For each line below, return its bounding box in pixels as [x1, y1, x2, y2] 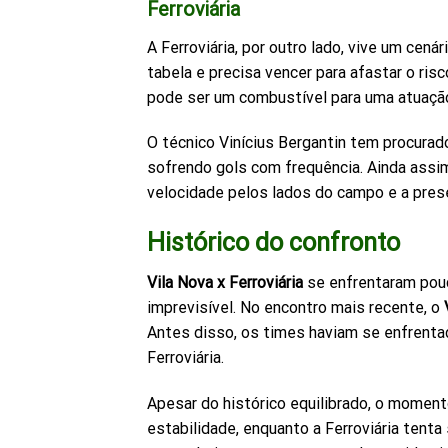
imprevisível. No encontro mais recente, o [147, 298, 444, 318]
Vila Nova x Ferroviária [147, 273, 303, 293]
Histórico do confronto [147, 226, 400, 257]
